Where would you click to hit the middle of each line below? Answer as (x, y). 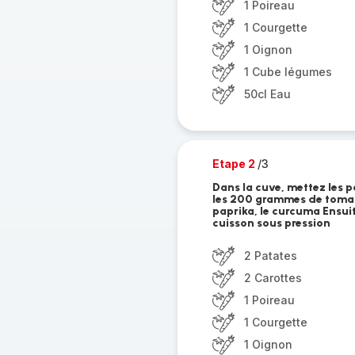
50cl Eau (267, 94)
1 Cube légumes (288, 72)
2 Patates (270, 256)
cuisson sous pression (271, 223)
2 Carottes (273, 278)
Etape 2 (235, 164)
